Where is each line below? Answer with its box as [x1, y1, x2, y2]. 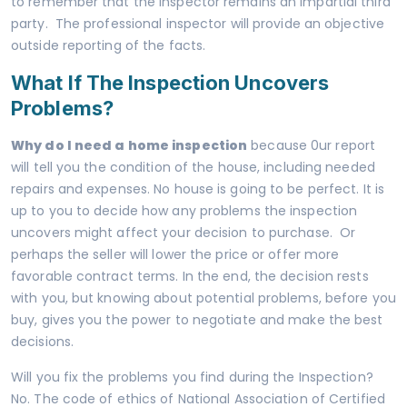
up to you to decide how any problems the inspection [11, 201, 358, 220]
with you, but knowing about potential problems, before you [11, 288, 396, 307]
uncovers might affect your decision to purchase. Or [11, 223, 356, 242]
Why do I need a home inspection [11, 135, 248, 154]
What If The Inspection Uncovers [11, 70, 330, 94]
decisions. [11, 332, 74, 351]
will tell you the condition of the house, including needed [11, 157, 375, 176]
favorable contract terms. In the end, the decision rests [11, 266, 369, 285]
